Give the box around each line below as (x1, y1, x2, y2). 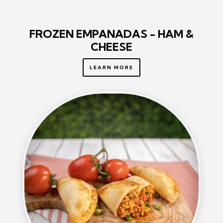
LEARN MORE (89, 64, 133, 71)
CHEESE (90, 40, 132, 54)
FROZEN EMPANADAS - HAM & (29, 27, 194, 41)
